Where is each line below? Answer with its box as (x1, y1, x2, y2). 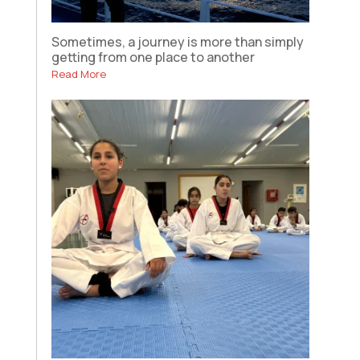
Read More (51, 67, 106, 82)
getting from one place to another (51, 48, 255, 67)
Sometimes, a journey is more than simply (51, 33, 304, 51)
